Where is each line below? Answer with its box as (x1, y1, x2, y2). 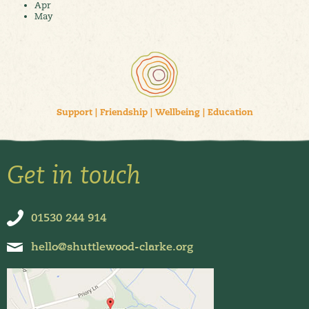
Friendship (99, 106, 148, 119)
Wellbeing (154, 106, 200, 119)
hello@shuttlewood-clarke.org (31, 239, 193, 253)
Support (56, 106, 92, 119)
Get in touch (7, 159, 141, 190)
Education (207, 106, 253, 119)
